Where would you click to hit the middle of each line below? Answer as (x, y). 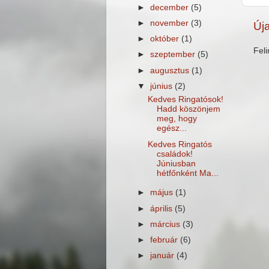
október (166, 39)
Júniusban (176, 163)
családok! (174, 154)
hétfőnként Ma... (187, 173)
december (171, 8)
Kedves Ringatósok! (185, 100)
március (167, 224)
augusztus (171, 70)
